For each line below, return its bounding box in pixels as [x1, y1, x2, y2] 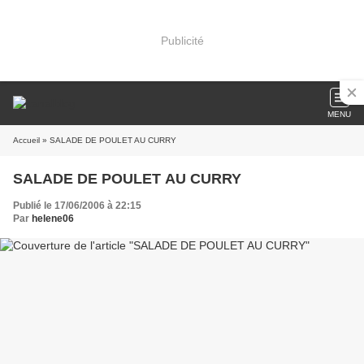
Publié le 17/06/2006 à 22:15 [13, 200, 141, 211]
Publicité [160, 33, 204, 47]
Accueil [13, 136, 40, 145]
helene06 [32, 213, 74, 224]
